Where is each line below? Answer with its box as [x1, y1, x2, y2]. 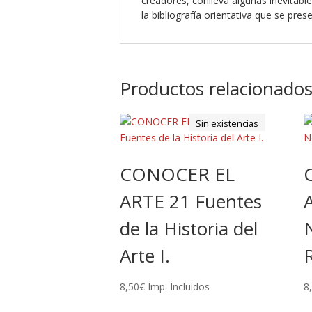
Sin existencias [195, 116, 258, 130]
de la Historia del [120, 215, 258, 241]
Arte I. [120, 242, 170, 268]
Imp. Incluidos [148, 279, 210, 293]
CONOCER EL [120, 161, 235, 187]
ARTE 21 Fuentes [120, 188, 262, 214]
